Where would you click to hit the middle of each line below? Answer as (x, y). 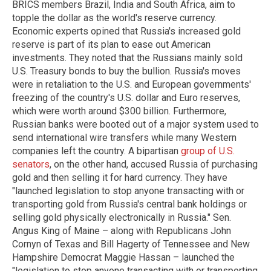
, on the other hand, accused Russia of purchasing (154, 165)
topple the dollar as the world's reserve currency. (114, 18)
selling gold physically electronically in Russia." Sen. (122, 218)
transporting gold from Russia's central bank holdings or (129, 204)
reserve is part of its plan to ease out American (111, 45)
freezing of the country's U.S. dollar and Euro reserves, (126, 98)
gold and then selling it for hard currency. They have (120, 178)
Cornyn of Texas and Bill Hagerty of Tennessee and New (131, 244)
